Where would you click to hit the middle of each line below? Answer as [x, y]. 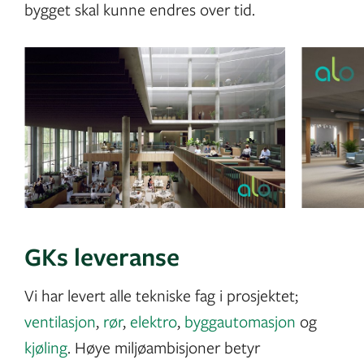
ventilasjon [60, 321]
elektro [154, 321]
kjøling [46, 347]
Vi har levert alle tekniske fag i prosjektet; [161, 295]
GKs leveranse [102, 256]
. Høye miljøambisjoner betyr [164, 347]
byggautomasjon [240, 321]
